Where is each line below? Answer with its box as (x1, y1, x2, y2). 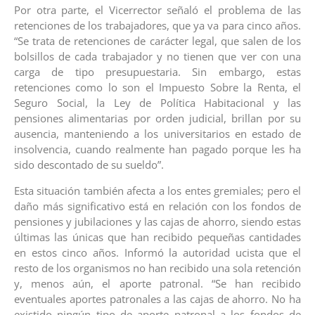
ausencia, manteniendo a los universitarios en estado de (14, 127, 301, 141)
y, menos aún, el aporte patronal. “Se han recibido (14, 276, 301, 290)
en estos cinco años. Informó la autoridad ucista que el (14, 245, 301, 259)
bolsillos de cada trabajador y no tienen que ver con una (14, 49, 301, 64)
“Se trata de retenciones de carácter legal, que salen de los (14, 34, 301, 49)
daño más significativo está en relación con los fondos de (14, 198, 301, 213)
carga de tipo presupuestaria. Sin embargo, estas (14, 65, 301, 79)
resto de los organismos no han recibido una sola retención (14, 260, 301, 275)
